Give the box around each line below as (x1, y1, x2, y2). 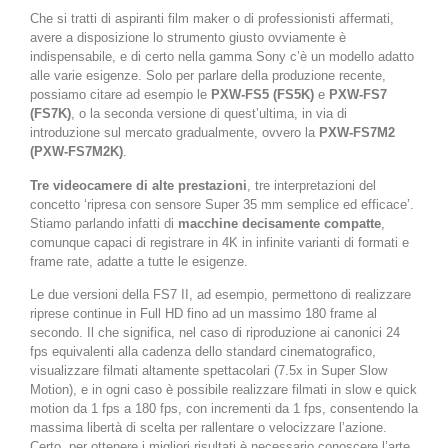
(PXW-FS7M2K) (30, 144, 123, 160)
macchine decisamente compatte (178, 215, 381, 231)
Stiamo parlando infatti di (30, 215, 178, 231)
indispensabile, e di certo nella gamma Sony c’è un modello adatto (30, 49, 414, 65)
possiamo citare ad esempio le (30, 87, 207, 103)
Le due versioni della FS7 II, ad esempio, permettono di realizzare (30, 287, 411, 303)
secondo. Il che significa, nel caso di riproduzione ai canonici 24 (30, 325, 400, 341)
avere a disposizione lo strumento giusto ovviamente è (30, 30, 346, 46)
